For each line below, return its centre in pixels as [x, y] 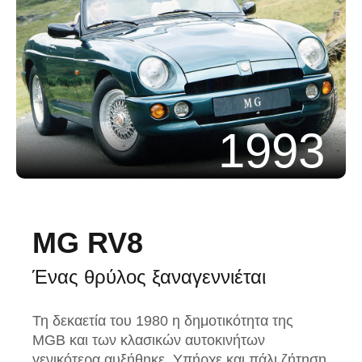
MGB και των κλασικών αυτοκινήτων [149, 340]
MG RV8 [88, 242]
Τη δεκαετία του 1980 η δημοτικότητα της [163, 320]
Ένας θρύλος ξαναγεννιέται [149, 276]
